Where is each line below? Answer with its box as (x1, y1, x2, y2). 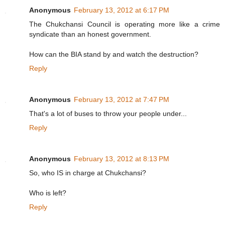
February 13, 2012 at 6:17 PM (74, 6, 169, 14)
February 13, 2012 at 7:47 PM (74, 95, 169, 103)
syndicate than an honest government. (29, 30, 151, 38)
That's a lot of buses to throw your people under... (29, 109, 187, 118)
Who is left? (29, 188, 66, 197)
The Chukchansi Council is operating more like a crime (29, 20, 220, 28)
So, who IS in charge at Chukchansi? (29, 168, 146, 177)
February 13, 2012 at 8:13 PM (74, 154, 169, 163)
